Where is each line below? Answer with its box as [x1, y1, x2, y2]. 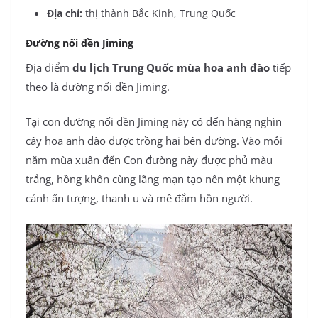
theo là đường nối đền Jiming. [26, 79, 170, 94]
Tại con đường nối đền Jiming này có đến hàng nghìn [26, 114, 282, 129]
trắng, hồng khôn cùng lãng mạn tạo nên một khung [26, 172, 280, 187]
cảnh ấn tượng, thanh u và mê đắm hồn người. [26, 191, 253, 206]
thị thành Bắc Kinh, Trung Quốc [85, 6, 236, 20]
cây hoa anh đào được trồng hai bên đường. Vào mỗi [26, 133, 283, 148]
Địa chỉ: [47, 6, 82, 20]
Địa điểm [26, 60, 70, 75]
